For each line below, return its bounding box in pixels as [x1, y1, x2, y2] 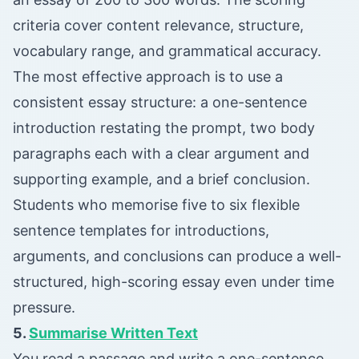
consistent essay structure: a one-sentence [13, 94, 307, 111]
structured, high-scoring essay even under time [13, 273, 334, 291]
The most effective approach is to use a [13, 68, 283, 86]
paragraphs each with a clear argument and [13, 145, 309, 163]
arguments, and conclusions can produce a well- [13, 248, 341, 265]
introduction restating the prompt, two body [13, 119, 315, 137]
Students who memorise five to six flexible [13, 196, 300, 214]
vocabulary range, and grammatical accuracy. [13, 42, 321, 60]
